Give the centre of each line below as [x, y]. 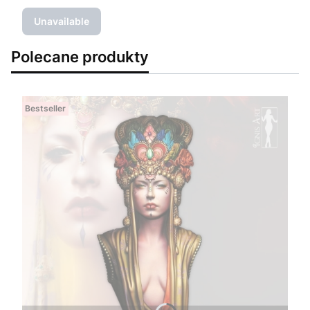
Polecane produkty [80, 57]
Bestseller [45, 109]
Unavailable [62, 21]
